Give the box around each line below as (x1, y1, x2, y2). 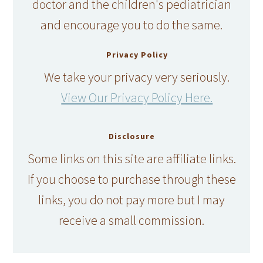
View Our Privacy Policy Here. (61, 89, 213, 106)
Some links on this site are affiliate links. (27, 150, 236, 167)
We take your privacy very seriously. (44, 68, 230, 85)
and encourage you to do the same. (41, 16, 222, 33)
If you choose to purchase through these (27, 170, 236, 187)
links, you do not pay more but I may (38, 191, 225, 208)
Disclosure (108, 130, 155, 141)
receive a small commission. (59, 211, 204, 228)
